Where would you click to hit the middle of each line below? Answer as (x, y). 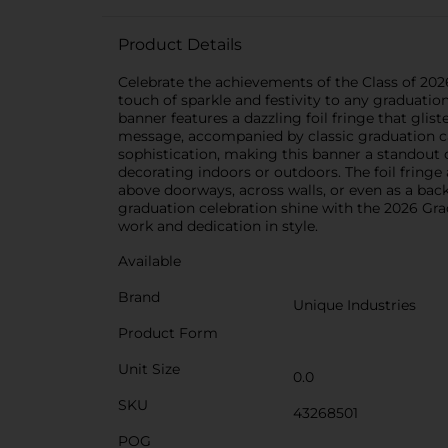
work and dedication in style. (218, 226)
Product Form (168, 333)
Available (149, 261)
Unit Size (149, 369)
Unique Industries (354, 305)
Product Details (180, 44)
